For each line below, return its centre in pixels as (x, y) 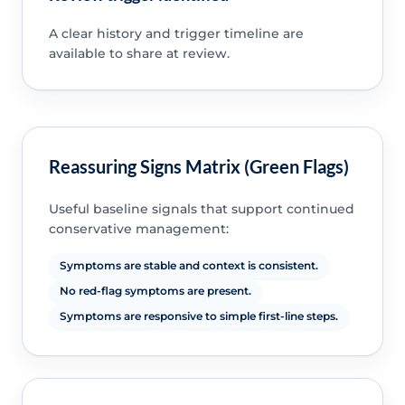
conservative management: (138, 228)
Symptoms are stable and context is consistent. (188, 265)
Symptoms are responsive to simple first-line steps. (198, 316)
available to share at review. (139, 54)
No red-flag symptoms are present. (155, 290)
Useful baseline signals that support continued (201, 208)
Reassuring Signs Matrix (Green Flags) (198, 166)
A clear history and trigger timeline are (176, 34)
